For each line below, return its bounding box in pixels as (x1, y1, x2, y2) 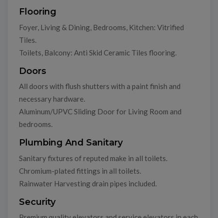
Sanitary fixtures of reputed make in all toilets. (18, 153, 167, 163)
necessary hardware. (18, 94, 85, 104)
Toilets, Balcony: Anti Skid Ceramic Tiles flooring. (18, 48, 177, 57)
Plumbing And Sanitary (18, 137, 123, 148)
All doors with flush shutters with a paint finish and (18, 82, 181, 91)
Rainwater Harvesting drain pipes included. (18, 179, 157, 188)
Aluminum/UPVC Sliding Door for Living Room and (18, 107, 182, 116)
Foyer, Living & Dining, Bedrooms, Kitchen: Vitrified (18, 22, 184, 32)
